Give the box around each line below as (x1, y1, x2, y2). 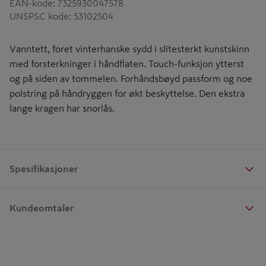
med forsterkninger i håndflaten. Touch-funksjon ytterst (9, 59, 244, 68)
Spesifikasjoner (9, 163, 78, 173)
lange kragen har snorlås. (9, 103, 115, 113)
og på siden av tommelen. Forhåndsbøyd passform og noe (9, 74, 252, 83)
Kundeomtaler (9, 202, 74, 213)
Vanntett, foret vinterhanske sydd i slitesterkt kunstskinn (9, 44, 249, 53)
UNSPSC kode (9, 11, 69, 21)
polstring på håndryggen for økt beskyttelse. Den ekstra (9, 88, 245, 98)
